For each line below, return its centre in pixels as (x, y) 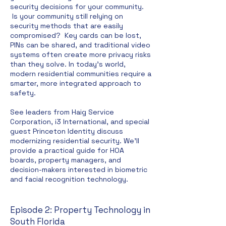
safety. (24, 93)
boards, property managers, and (66, 160)
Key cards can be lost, (103, 35)
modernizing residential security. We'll (75, 141)
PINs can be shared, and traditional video (80, 45)
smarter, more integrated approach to (76, 83)
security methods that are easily (67, 26)
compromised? (37, 35)
